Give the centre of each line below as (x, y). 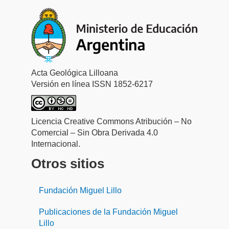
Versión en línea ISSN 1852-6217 (92, 84)
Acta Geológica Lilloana (74, 73)
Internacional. (55, 144)
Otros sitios (67, 164)
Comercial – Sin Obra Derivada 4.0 (94, 133)
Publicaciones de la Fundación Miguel (108, 212)
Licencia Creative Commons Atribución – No (111, 122)
